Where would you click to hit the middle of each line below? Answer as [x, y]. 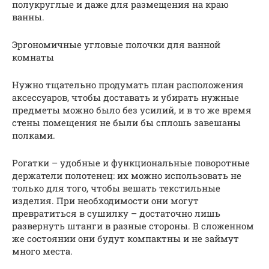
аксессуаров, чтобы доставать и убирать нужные [125, 98]
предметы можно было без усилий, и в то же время [132, 110]
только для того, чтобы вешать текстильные [116, 188]
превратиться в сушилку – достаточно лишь [116, 213]
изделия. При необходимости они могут [105, 201]
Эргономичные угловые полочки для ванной [116, 45]
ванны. [28, 17]
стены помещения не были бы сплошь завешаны [126, 123]
